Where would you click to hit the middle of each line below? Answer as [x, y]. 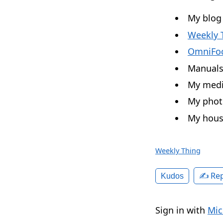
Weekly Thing [178, 150]
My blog [205, 18]
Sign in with [181, 210]
